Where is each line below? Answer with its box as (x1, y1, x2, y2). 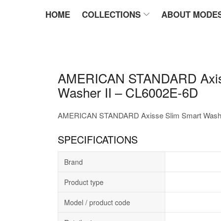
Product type (64, 177, 104, 187)
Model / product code (64, 197, 130, 207)
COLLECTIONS (81, 8, 141, 20)
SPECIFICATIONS (58, 132, 138, 147)
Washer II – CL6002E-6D (58, 83, 198, 101)
